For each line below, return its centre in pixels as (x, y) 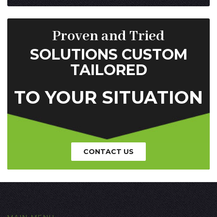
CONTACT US (108, 151)
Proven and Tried (108, 36)
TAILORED (108, 70)
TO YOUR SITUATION (108, 97)
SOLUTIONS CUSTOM (108, 54)
